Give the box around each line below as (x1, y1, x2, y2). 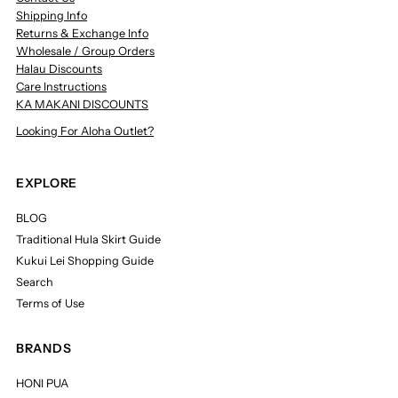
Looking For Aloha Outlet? (16, 123, 155, 138)
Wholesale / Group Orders (16, 44, 155, 58)
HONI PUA (16, 376, 69, 390)
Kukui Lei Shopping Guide (16, 253, 155, 267)
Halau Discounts (16, 61, 103, 76)
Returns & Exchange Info (16, 26, 149, 40)
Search (16, 275, 54, 289)
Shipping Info (16, 8, 88, 22)
